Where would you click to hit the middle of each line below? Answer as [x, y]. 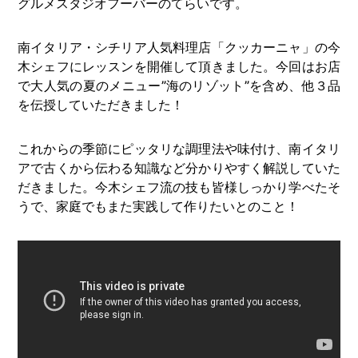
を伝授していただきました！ [101, 104]
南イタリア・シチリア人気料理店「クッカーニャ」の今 [179, 47]
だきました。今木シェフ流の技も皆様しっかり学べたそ [179, 187]
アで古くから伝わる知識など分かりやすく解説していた [179, 167]
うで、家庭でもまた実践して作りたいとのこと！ [158, 206]
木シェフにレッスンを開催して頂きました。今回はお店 [179, 66]
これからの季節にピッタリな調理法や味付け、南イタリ [179, 148]
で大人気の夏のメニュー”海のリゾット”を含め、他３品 [179, 85]
